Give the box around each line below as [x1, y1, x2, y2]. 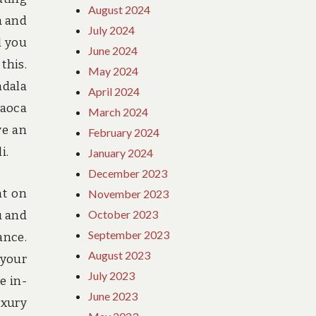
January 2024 [88, 145, 154, 159]
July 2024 [88, 23, 135, 37]
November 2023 [88, 186, 169, 200]
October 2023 [88, 207, 159, 221]
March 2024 [88, 104, 149, 119]
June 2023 [88, 288, 138, 303]
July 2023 [88, 268, 135, 282]
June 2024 [88, 43, 138, 57]
